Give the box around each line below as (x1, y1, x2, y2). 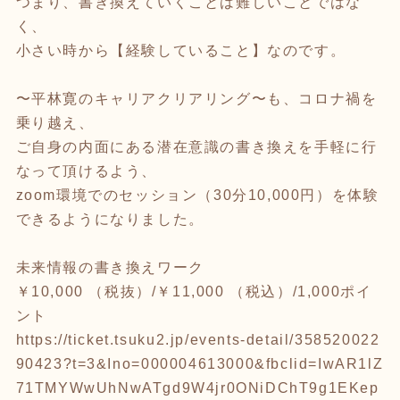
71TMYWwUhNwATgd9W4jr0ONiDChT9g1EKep (15, 379, 379, 396)
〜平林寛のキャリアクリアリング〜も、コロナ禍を (15, 90, 378, 106)
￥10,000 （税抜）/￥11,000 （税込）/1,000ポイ (15, 283, 372, 299)
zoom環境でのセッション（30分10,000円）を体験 (15, 187, 379, 203)
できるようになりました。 (15, 211, 204, 227)
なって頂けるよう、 (15, 162, 157, 179)
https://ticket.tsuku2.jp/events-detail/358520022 (15, 331, 380, 347)
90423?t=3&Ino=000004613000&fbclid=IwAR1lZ (15, 355, 384, 371)
